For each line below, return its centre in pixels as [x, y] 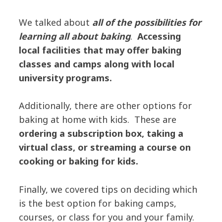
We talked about [55, 22]
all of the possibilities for [146, 22]
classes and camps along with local [96, 64]
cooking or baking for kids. [78, 161]
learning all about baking [74, 36]
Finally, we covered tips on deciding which [108, 190]
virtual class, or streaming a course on [105, 147]
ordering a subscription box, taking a [101, 134]
